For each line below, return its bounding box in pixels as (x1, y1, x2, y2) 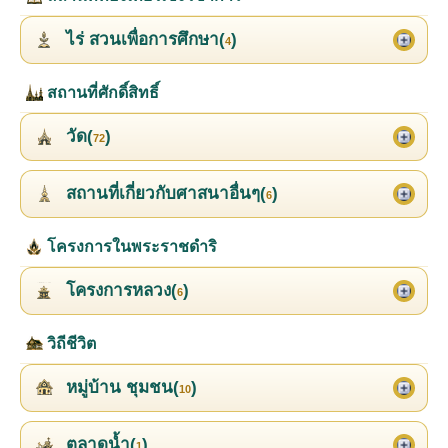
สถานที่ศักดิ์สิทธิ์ (43, 83, 159, 101)
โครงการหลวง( (61, 280, 177, 300)
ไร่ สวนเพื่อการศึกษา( (61, 29, 225, 49)
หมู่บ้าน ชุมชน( (61, 377, 179, 397)
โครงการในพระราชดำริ (43, 237, 217, 255)
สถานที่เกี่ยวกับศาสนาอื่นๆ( (61, 183, 266, 203)
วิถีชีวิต (43, 334, 96, 352)
